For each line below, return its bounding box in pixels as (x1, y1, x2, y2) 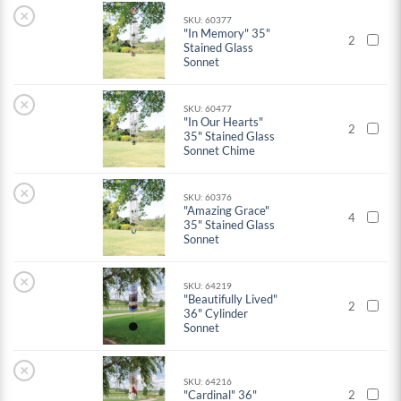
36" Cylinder (183, 306, 249, 321)
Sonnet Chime (183, 143, 256, 158)
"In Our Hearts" (183, 115, 264, 130)
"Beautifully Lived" (183, 292, 278, 307)
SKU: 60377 (183, 14, 233, 26)
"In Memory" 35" (183, 26, 271, 41)
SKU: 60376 (183, 192, 233, 203)
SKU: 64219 (183, 280, 233, 292)
